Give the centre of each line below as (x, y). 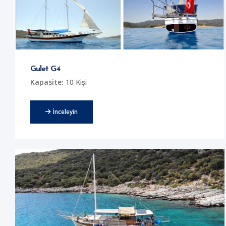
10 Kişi (75, 82)
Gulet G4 (45, 69)
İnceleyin (64, 111)
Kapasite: (47, 82)
